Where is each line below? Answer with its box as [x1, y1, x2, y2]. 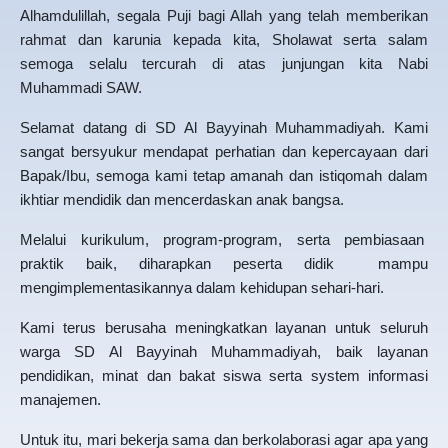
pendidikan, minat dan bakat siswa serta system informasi [20, 367, 428, 384]
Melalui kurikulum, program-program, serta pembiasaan [20, 231, 428, 248]
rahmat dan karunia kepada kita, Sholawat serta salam [20, 31, 428, 48]
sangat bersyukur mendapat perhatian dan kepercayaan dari [20, 143, 428, 160]
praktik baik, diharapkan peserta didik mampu [20, 255, 428, 272]
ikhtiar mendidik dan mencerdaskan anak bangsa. [20, 191, 344, 208]
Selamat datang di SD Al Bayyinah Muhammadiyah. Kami [20, 119, 428, 136]
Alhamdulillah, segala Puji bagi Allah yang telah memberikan [20, 7, 428, 24]
